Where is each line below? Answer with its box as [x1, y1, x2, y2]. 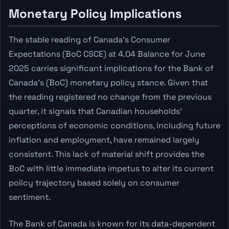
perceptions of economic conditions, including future [9, 120, 220, 131]
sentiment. [9, 191, 51, 202]
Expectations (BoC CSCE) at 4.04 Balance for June [9, 48, 205, 59]
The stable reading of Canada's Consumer [9, 34, 170, 45]
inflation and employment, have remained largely [9, 134, 199, 145]
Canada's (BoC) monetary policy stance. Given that [9, 77, 208, 88]
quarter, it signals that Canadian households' [9, 105, 182, 117]
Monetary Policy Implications [9, 5, 182, 21]
